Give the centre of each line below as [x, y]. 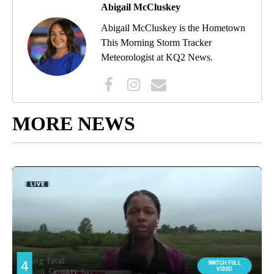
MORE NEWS [74, 124]
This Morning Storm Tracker [156, 43]
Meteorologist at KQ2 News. [157, 57]
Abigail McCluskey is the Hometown [173, 28]
